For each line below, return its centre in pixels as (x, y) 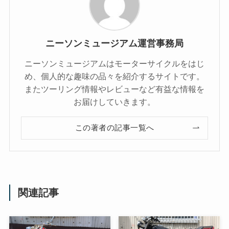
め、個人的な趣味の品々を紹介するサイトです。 (114, 76)
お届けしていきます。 (114, 101)
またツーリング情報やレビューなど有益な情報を (114, 89)
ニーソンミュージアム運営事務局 (114, 43)
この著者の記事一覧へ (114, 128)
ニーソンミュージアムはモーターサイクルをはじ (114, 63)
